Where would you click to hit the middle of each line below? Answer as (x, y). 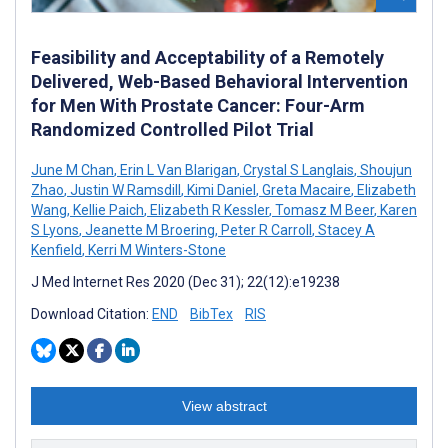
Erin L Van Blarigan (177, 169)
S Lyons (55, 229)
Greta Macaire (305, 189)
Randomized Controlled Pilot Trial (172, 129)
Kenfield (56, 249)
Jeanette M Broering (148, 229)
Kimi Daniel (220, 189)
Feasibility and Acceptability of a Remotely (207, 57)
